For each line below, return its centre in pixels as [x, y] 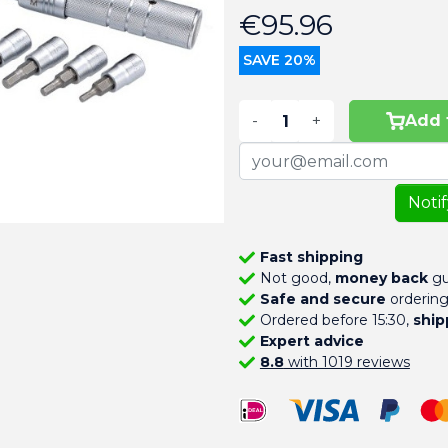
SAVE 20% [279, 60]
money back [381, 278]
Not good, [297, 278]
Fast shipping [311, 257]
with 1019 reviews [346, 362]
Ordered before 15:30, [336, 320]
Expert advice [311, 341]
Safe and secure [322, 299]
